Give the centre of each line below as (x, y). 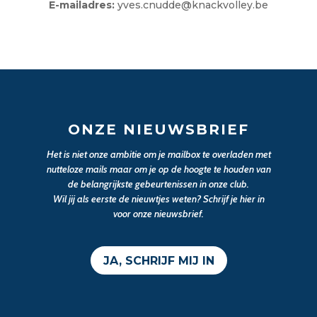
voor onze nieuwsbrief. (158, 213)
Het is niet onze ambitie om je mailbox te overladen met (158, 154)
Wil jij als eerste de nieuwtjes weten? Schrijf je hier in (158, 198)
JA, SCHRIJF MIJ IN (158, 260)
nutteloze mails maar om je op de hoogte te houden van (158, 169)
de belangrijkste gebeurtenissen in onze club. (158, 184)
